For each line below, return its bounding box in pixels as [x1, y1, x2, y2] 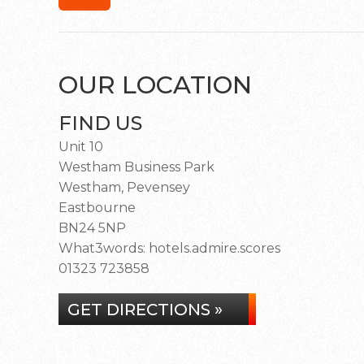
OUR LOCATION [58, 70, 252, 100]
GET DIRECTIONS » [67, 300, 223, 319]
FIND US [58, 111, 142, 135]
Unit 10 [58, 139, 103, 154]
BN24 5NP [58, 220, 126, 236]
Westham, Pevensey [58, 180, 190, 195]
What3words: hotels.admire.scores [58, 240, 280, 256]
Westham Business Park [58, 159, 214, 175]
